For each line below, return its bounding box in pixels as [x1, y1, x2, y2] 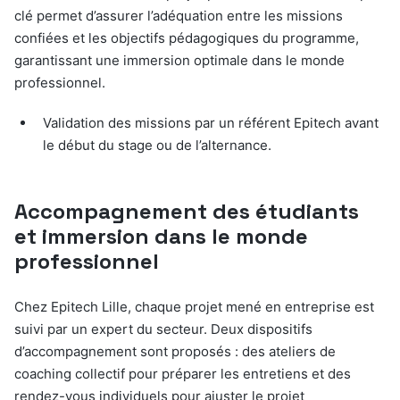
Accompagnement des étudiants [14, 197, 359, 226]
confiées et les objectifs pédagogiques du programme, [14, 29, 359, 47]
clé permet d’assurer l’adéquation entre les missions [14, 7, 343, 25]
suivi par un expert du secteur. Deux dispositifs [14, 321, 312, 338]
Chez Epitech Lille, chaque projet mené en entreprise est [14, 298, 374, 316]
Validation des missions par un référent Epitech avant [43, 114, 379, 132]
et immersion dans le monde [14, 222, 308, 251]
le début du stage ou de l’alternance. [43, 137, 271, 154]
